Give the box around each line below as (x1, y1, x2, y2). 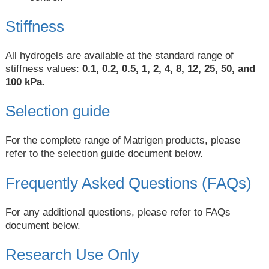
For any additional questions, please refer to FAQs (5, 206, 231, 218)
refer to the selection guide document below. (5, 148, 203, 160)
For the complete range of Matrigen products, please (5, 134, 240, 147)
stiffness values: (5, 63, 82, 75)
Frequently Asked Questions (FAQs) (5, 174, 252, 192)
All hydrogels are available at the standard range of (5, 50, 234, 62)
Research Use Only (5, 246, 139, 263)
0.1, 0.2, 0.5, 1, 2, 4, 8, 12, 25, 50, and (82, 63, 255, 75)
